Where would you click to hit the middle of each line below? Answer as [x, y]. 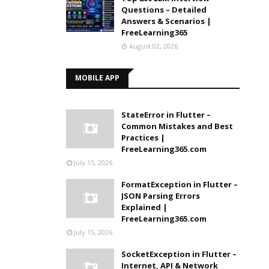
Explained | [145, 207]
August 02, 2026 [154, 46]
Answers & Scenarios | [167, 21]
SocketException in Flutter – [179, 254]
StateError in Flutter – [166, 115]
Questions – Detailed [164, 10]
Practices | [144, 138]
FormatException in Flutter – [180, 184]
